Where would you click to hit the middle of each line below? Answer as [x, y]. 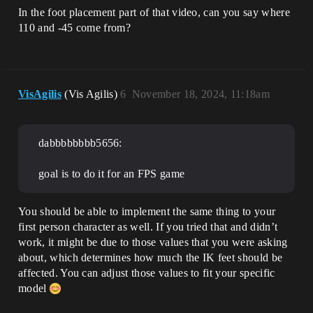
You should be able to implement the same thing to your [147, 211]
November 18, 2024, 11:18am [201, 94]
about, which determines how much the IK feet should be [151, 257]
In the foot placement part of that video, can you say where [154, 12]
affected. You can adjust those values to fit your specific [147, 272]
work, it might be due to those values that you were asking [153, 242]
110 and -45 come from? [75, 27]
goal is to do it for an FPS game [112, 173]
